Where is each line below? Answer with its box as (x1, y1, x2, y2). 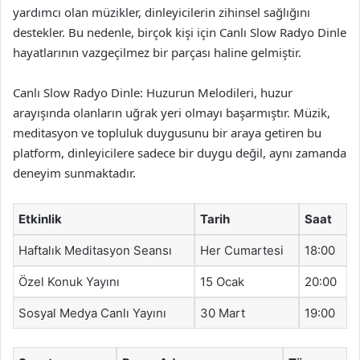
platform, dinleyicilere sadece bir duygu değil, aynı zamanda (13, 145, 346, 161)
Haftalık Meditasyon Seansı (18, 243, 172, 258)
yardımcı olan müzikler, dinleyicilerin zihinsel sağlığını (13, 4, 310, 20)
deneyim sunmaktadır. (13, 165, 136, 181)
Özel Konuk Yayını (18, 274, 120, 289)
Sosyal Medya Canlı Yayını (18, 305, 166, 321)
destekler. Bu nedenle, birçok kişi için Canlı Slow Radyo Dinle (13, 24, 346, 40)
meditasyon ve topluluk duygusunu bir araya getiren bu (13, 125, 321, 141)
